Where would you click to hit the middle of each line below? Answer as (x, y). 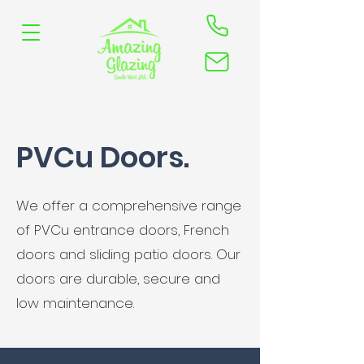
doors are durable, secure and (118, 279)
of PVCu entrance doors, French (123, 230)
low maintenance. (75, 303)
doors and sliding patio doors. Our (128, 254)
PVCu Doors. (103, 157)
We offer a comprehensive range (129, 206)
